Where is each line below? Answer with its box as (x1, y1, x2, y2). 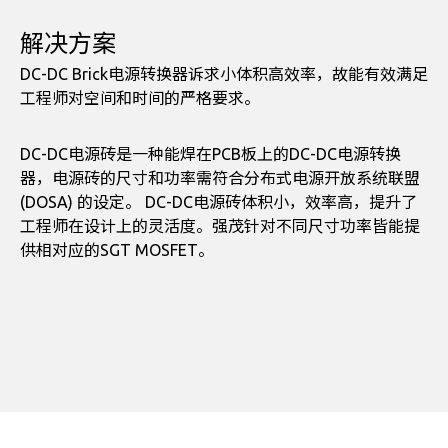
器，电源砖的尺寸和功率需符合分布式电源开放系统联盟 (20, 169, 420, 188)
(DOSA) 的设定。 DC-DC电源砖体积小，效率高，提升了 (20, 193, 417, 212)
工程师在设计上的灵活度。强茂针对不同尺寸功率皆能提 (20, 217, 420, 236)
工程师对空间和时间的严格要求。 (20, 89, 260, 108)
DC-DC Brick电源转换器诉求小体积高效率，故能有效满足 (20, 65, 428, 84)
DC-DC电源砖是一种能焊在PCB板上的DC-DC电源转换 (20, 145, 401, 164)
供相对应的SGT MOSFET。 (20, 241, 214, 260)
